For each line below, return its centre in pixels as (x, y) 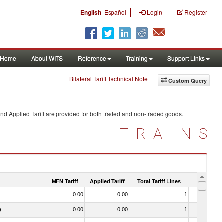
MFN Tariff (65, 181)
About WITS (47, 58)
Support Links (186, 58)
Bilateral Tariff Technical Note (109, 79)
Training (137, 58)
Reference (92, 58)
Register (196, 12)
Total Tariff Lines (159, 181)
